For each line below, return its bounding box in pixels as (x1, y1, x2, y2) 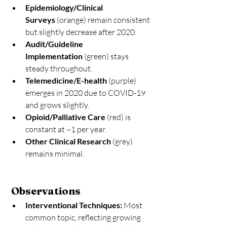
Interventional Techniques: (25, 200, 122, 210)
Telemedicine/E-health (25, 75, 107, 86)
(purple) (107, 75, 138, 86)
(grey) (111, 136, 134, 147)
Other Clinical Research (25, 136, 111, 146)
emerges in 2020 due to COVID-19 (25, 88, 147, 98)
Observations (11, 184, 81, 198)
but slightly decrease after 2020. (25, 27, 136, 37)
